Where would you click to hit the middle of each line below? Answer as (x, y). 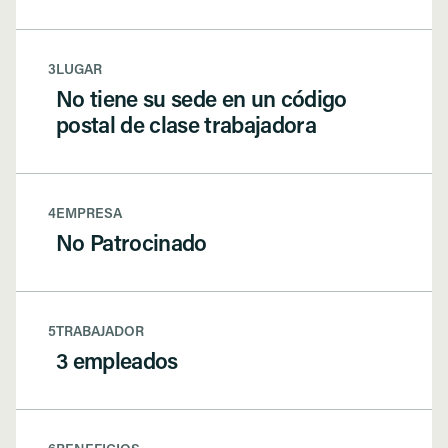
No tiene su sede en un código (201, 102)
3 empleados (117, 364)
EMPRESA (89, 215)
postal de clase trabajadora (186, 128)
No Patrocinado (131, 246)
